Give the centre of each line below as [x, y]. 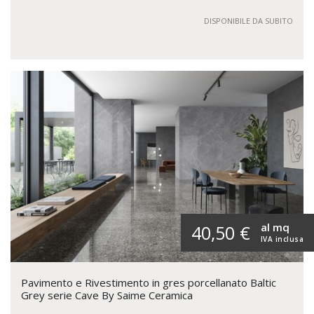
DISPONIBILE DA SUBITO [248, 21]
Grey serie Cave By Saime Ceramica [107, 295]
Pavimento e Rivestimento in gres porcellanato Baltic [149, 283]
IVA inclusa [282, 239]
